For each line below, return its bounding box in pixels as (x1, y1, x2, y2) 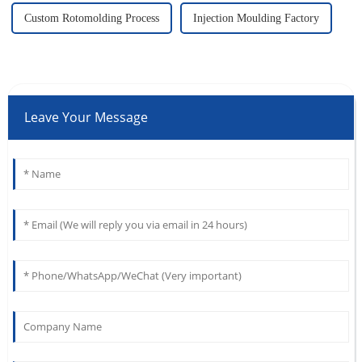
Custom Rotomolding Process (23, 12, 159, 25)
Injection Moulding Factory (192, 12, 319, 25)
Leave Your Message (23, 108, 148, 127)
